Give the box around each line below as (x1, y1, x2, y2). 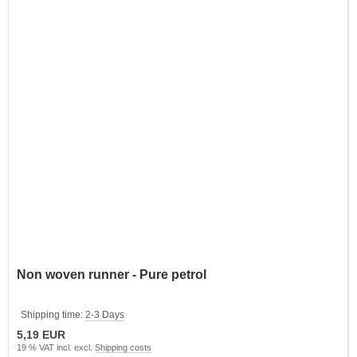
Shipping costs (95, 342, 151, 352)
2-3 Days (85, 308, 124, 320)
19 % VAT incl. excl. (17, 342, 95, 352)
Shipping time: (21, 308, 85, 320)
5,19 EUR (17, 328, 65, 341)
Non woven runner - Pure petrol (17, 267, 206, 281)
